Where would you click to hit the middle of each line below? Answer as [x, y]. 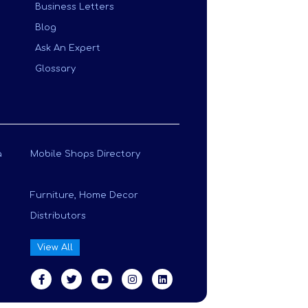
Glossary [55, 69]
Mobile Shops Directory [85, 154]
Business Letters [75, 7]
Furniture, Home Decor [84, 195]
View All [55, 247]
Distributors [58, 216]
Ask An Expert [68, 48]
